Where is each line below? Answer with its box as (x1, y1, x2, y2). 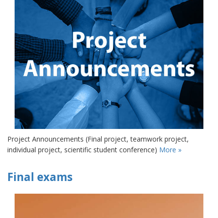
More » (159, 145, 182, 155)
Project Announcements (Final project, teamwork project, (7, 134, 189, 144)
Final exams (7, 169, 73, 184)
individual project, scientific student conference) (7, 145, 159, 155)
